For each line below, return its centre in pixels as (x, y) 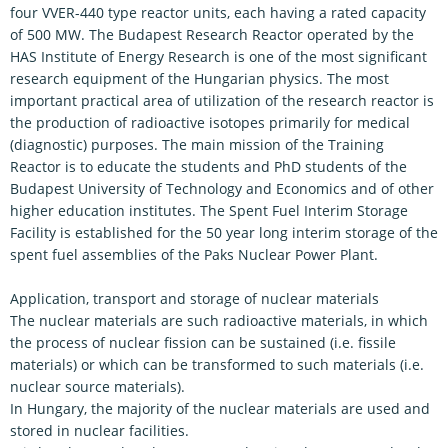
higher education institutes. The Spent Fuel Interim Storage (209, 210)
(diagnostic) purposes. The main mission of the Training (197, 144)
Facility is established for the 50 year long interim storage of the (224, 232)
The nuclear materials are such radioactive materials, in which (219, 320)
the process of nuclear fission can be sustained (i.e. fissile (203, 342)
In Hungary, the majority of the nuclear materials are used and (220, 408)
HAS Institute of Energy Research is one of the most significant (218, 56)
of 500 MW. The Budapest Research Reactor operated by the (212, 34)
